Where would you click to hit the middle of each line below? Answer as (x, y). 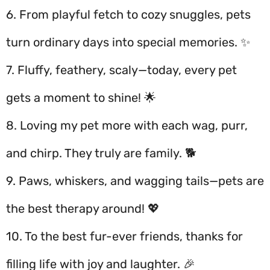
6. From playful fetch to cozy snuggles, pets (128, 14)
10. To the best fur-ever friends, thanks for (124, 236)
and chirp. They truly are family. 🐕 (101, 153)
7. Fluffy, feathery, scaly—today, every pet (121, 70)
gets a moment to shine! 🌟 (81, 98)
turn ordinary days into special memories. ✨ (128, 42)
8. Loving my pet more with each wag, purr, (127, 125)
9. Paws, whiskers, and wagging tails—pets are (135, 181)
